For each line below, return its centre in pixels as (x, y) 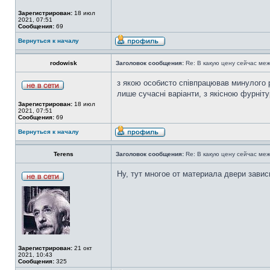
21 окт (82, 248)
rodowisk (63, 63)
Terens (63, 154)
